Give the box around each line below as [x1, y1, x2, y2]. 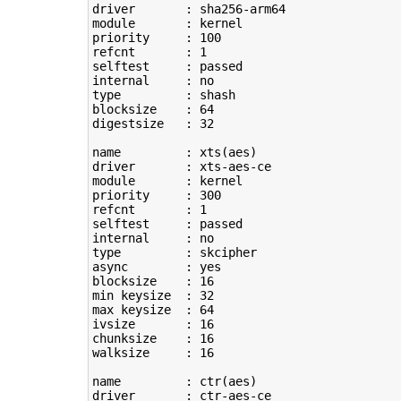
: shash [120, 88, 235, 103]
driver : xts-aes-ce [91, 159, 271, 175]
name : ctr [91, 374, 221, 389]
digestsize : [91, 116, 200, 132]
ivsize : [91, 317, 200, 332]
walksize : [91, 346, 200, 361]
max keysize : [91, 303, 200, 318]
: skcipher [120, 245, 257, 260]
